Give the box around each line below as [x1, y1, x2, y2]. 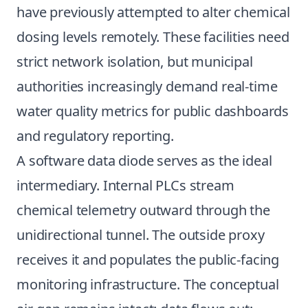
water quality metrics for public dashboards [16, 102, 289, 120]
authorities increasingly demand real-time [16, 77, 278, 96]
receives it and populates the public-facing [16, 250, 280, 269]
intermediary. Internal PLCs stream [16, 176, 234, 195]
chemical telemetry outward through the [16, 201, 270, 219]
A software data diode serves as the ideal [16, 151, 272, 170]
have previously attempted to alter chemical [16, 3, 291, 21]
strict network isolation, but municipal [16, 52, 253, 71]
